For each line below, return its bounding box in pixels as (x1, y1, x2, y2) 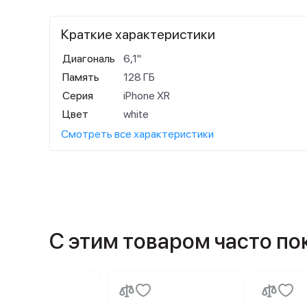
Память (62, 71, 99, 84)
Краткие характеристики (61, 26, 215, 42)
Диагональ (62, 52, 115, 65)
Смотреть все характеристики (61, 127, 214, 140)
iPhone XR (123, 89, 170, 102)
